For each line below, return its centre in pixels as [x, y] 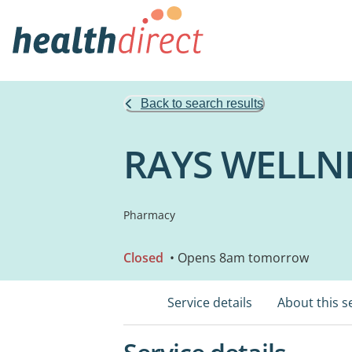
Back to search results [202, 103]
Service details [210, 302]
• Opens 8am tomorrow [238, 258]
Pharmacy [149, 215]
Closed [143, 258]
